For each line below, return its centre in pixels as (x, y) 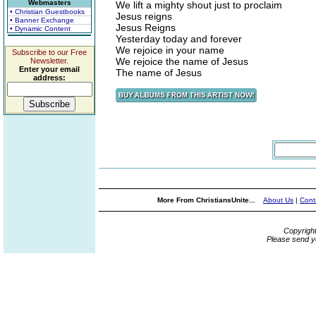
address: (49, 78)
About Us (278, 200)
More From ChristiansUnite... (207, 200)
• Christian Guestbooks (47, 12)
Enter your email (49, 69)
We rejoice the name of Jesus (182, 61)
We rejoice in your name (170, 50)
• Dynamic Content (40, 29)
